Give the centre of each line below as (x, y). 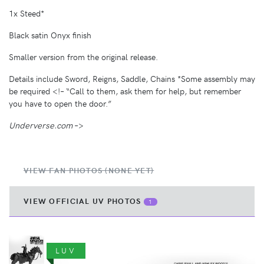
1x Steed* (27, 13)
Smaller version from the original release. (83, 56)
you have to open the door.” (60, 103)
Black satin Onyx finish (50, 34)
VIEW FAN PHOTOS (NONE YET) (89, 170)
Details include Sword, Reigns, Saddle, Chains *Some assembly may (132, 78)
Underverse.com (41, 125)
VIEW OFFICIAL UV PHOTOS (84, 201)
